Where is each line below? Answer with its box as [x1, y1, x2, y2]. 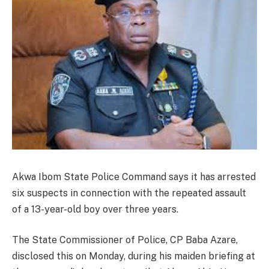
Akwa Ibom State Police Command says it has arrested [12, 171, 256, 183]
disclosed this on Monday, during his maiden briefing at [12, 250, 255, 262]
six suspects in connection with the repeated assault [12, 187, 246, 199]
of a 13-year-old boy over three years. [12, 203, 178, 215]
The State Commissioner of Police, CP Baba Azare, [12, 234, 238, 246]
